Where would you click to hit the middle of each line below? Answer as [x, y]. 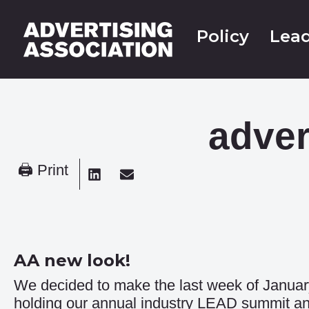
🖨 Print [43, 170]
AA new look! [72, 260]
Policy [222, 36]
